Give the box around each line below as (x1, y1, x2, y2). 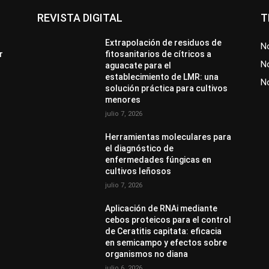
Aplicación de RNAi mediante (105, 203, 218, 213)
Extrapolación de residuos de (105, 37, 222, 47)
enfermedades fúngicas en (105, 154, 212, 165)
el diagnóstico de (105, 143, 174, 153)
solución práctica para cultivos (105, 83, 228, 93)
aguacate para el (105, 60, 172, 70)
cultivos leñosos (105, 166, 172, 176)
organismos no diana (105, 249, 189, 259)
